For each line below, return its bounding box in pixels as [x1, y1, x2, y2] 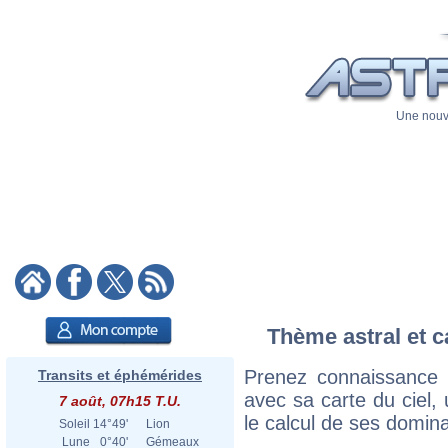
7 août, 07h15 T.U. [59, 393, 181, 409]
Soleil [59, 417, 90, 431]
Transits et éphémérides [38, 367, 202, 383]
